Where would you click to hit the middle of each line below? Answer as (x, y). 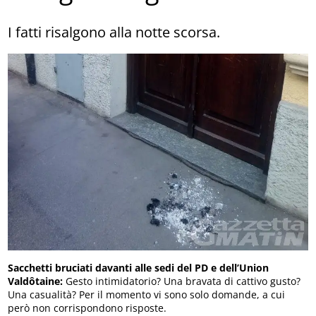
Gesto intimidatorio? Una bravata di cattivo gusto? (182, 281)
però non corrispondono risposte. (87, 308)
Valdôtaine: (36, 281)
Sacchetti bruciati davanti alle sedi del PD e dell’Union (139, 267)
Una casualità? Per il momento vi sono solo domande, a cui (147, 294)
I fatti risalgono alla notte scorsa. (114, 32)
